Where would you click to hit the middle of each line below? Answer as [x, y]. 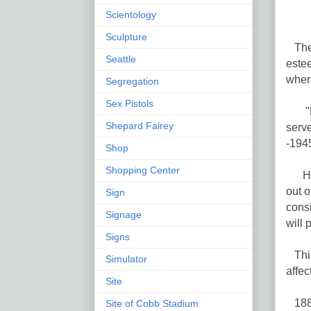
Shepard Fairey [140, 125]
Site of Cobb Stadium [152, 303]
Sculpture [126, 36]
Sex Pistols [129, 103]
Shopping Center [143, 170]
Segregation [132, 81]
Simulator [126, 259]
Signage [124, 214]
